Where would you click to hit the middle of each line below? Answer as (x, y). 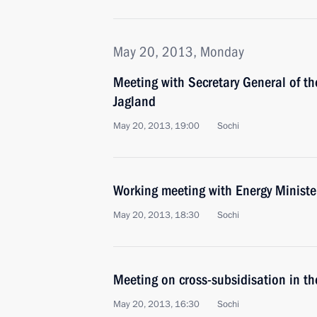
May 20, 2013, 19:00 (156, 126)
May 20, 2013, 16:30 (156, 304)
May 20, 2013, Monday (179, 52)
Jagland (134, 101)
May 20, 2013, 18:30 (156, 215)
